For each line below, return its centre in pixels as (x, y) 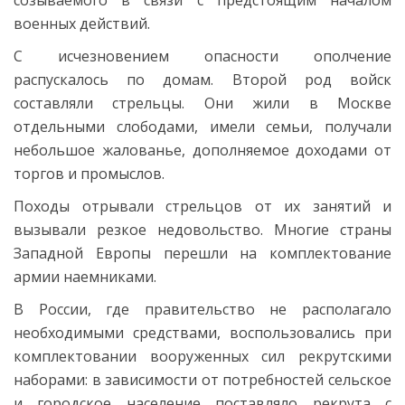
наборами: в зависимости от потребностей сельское (202, 379)
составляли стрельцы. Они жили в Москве (202, 103)
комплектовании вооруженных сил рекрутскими (202, 356)
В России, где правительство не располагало (202, 309)
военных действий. (82, 23)
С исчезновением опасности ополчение (202, 56)
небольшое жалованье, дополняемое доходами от (202, 150)
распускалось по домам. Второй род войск (202, 79)
